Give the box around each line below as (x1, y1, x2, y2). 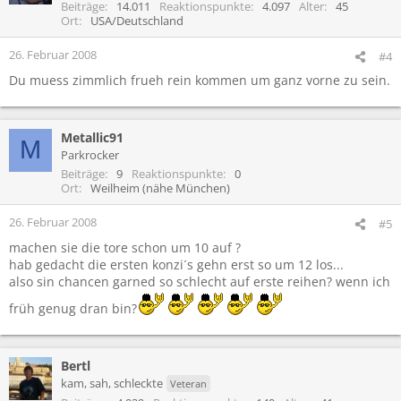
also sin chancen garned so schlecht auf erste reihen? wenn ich (9, 272, 390, 290)
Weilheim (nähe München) (90, 179, 230, 196)
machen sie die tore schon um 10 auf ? (9, 238, 241, 256)
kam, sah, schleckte (61, 374, 163, 391)
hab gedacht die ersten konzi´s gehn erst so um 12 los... (9, 255, 344, 273)
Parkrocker (61, 146, 119, 163)
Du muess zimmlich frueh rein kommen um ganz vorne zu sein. (9, 71, 390, 89)
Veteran (170, 376, 207, 390)
